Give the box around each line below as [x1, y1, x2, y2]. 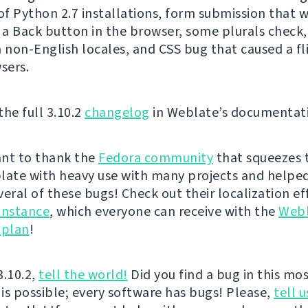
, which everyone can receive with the [49, 202, 278, 221]
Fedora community [98, 148, 213, 168]
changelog [85, 103, 150, 122]
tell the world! [38, 265, 128, 285]
